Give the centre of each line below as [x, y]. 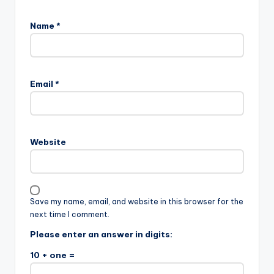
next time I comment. [70, 214]
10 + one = [53, 255]
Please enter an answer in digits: [101, 234]
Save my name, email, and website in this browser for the [137, 201]
